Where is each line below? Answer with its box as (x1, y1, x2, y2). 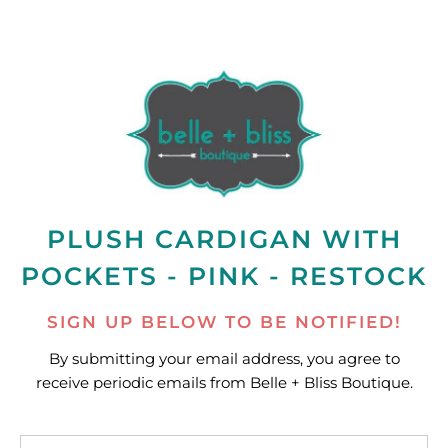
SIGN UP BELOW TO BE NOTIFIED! (46, 312, 402, 333)
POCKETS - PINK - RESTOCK (21, 261, 427, 292)
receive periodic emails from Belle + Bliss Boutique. (35, 372, 413, 392)
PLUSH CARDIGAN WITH (46, 224, 402, 255)
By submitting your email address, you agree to (48, 348, 400, 368)
